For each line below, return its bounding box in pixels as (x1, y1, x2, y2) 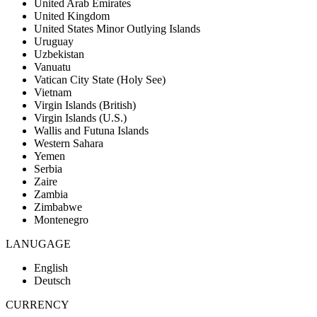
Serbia (34, 163, 62, 175)
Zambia (34, 188, 68, 201)
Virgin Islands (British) (34, 99, 136, 112)
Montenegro (34, 214, 88, 226)
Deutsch (34, 275, 71, 287)
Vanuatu (34, 61, 71, 74)
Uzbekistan (34, 48, 84, 61)
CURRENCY (6, 299, 69, 311)
